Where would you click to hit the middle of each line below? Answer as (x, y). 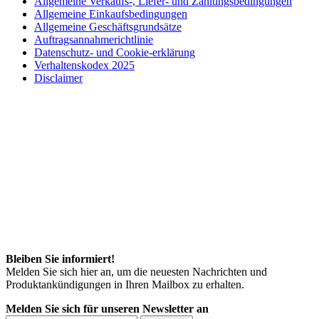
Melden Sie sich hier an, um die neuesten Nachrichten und (136, 272)
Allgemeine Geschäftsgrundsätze (108, 27)
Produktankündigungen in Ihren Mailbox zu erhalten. (125, 285)
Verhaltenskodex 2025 (84, 66)
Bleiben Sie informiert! (60, 259)
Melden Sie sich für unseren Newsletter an (107, 309)
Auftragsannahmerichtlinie (94, 40)
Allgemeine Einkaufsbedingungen (111, 14)
